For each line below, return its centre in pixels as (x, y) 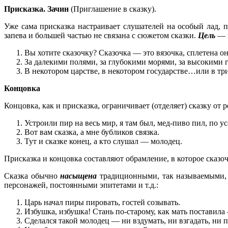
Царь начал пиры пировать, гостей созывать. (102, 203)
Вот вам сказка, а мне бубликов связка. (92, 132)
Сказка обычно (32, 176)
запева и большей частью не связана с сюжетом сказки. (101, 36)
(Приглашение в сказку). (113, 9)
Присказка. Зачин (37, 9)
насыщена (79, 176)
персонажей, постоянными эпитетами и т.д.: (81, 185)
